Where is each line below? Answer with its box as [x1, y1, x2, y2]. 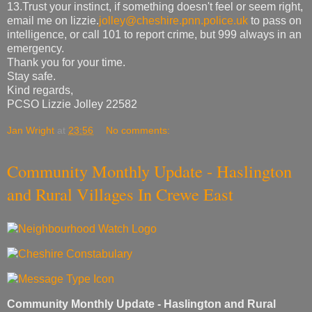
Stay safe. [7, 70, 56, 83]
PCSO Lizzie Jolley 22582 [7, 98, 137, 111]
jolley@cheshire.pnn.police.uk [99, 15, 248, 27]
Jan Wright [7, 125, 54, 136]
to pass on [248, 15, 302, 27]
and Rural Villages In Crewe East [7, 182, 233, 206]
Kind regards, [7, 84, 73, 97]
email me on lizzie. [7, 15, 99, 27]
